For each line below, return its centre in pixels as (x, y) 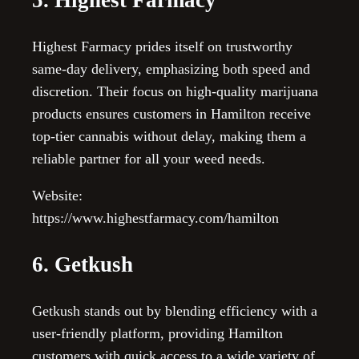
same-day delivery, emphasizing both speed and (171, 69)
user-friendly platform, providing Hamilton (157, 334)
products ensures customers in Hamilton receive (171, 114)
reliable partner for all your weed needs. (149, 159)
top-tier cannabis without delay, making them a (169, 137)
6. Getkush (83, 264)
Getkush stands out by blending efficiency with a (175, 311)
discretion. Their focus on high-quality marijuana (175, 92)
